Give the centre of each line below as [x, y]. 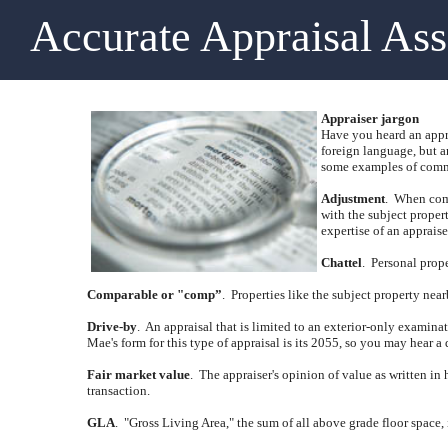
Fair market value [138, 374]
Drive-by [112, 326]
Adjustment [353, 198]
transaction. [118, 390]
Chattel [341, 262]
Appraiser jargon [370, 118]
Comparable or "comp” [154, 294]
